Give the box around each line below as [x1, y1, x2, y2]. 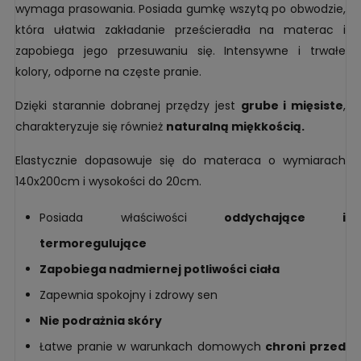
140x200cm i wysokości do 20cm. [15, 172, 201, 189]
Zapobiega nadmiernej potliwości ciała [39, 260, 280, 277]
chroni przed [265, 338, 346, 355]
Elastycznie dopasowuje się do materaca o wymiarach [15, 151, 346, 168]
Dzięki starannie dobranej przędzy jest [15, 97, 241, 114]
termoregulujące [39, 234, 147, 251]
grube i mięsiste [240, 97, 344, 114]
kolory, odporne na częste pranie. [15, 63, 201, 80]
